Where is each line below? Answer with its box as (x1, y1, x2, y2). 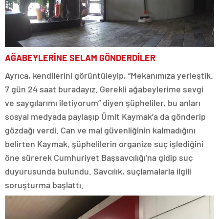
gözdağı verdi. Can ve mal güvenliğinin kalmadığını (5, 124, 196, 135)
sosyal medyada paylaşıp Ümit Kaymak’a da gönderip (5, 110, 206, 122)
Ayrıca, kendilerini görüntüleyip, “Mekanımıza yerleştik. (5, 69, 213, 81)
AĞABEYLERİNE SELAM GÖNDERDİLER (5, 52, 155, 63)
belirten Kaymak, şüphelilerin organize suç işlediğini (5, 138, 203, 149)
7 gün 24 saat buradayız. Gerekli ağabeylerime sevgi (5, 83, 203, 94)
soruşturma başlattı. (5, 179, 84, 190)
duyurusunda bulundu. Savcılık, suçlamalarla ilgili (5, 165, 191, 176)
